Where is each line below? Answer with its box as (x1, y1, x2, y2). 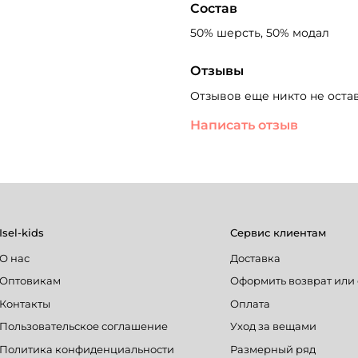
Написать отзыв (190, 117, 298, 133)
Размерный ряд (230, 343, 316, 356)
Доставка (230, 252, 281, 265)
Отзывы (190, 63, 244, 79)
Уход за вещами (230, 320, 317, 333)
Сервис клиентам (230, 226, 327, 239)
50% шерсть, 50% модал (190, 26, 329, 41)
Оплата (230, 297, 271, 310)
